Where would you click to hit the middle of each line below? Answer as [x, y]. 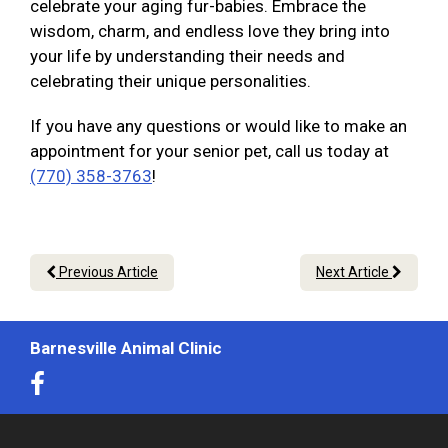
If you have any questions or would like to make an [218, 126]
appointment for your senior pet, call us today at [209, 151]
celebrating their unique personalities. [172, 81]
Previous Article [107, 272]
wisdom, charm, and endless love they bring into [210, 31]
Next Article [354, 272]
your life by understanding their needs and [187, 56]
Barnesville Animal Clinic [126, 348]
